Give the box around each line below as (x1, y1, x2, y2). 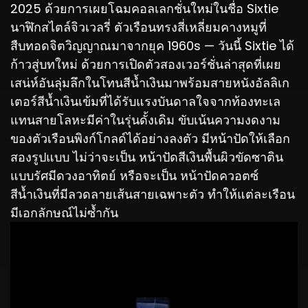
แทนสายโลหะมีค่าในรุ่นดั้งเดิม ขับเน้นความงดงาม (10, 111, 280, 129)
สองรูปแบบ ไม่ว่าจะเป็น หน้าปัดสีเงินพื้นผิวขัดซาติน (10, 148, 283, 166)
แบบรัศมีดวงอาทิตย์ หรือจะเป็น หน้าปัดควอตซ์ (10, 167, 258, 185)
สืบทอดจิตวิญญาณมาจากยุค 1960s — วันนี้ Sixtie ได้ (10, 37, 294, 55)
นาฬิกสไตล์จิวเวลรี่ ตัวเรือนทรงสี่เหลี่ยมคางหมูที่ (10, 19, 267, 36)
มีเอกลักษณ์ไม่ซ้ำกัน (10, 204, 118, 222)
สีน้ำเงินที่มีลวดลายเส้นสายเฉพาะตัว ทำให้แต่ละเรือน (10, 186, 295, 203)
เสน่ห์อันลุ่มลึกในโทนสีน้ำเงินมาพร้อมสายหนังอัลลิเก (10, 74, 289, 92)
